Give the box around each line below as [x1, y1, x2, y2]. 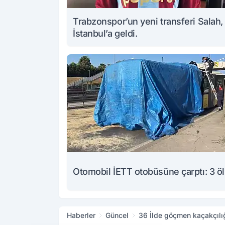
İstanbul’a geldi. [73, 28, 138, 39]
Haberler [67, 211, 95, 220]
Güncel [105, 211, 129, 220]
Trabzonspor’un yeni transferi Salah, [73, 16, 223, 27]
